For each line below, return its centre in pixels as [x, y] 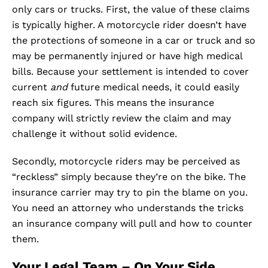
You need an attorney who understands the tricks [128, 208]
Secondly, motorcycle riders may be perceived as [126, 162]
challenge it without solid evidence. [98, 134]
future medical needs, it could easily [153, 87]
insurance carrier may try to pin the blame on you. [130, 193]
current [31, 87]
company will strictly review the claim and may [121, 118]
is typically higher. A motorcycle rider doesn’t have [129, 25]
